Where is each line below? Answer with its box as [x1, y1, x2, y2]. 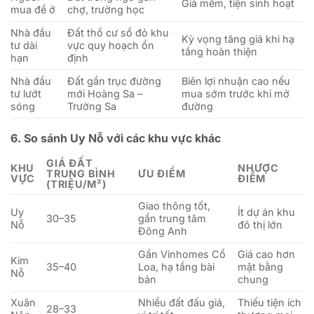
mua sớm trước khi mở [182, 88, 290, 100]
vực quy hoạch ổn [67, 39, 155, 52]
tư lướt [11, 88, 41, 100]
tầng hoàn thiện [182, 46, 258, 58]
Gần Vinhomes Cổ [138, 248, 226, 261]
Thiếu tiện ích [238, 296, 302, 309]
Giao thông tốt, [138, 200, 211, 212]
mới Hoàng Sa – [67, 88, 143, 100]
